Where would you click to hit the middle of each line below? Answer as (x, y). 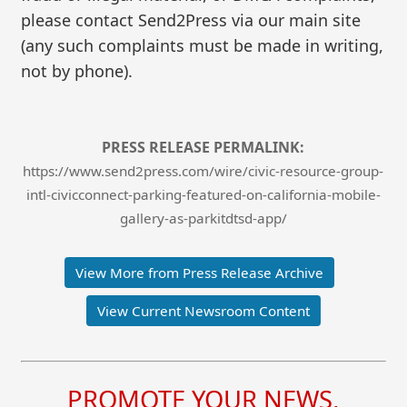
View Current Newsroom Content (203, 311)
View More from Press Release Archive (200, 273)
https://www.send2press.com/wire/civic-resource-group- (203, 171)
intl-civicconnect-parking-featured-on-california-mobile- (203, 195)
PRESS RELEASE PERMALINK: (203, 148)
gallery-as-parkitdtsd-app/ (203, 218)
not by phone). (77, 70)
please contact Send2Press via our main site (191, 20)
